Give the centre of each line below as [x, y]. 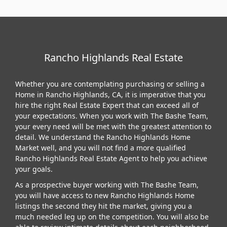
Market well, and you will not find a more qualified [101, 147]
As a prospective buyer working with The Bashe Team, [107, 184]
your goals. [34, 169]
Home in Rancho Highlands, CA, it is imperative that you [110, 94]
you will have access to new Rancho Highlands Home [105, 195]
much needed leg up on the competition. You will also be [112, 216]
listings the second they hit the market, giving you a [104, 206]
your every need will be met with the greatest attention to [113, 126]
